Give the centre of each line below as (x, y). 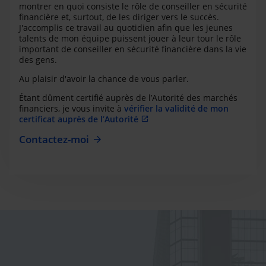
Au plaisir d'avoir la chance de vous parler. (104, 78)
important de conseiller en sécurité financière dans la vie (133, 49)
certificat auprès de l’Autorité (79, 119)
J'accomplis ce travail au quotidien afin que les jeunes (126, 27)
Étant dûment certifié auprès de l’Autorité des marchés (128, 97)
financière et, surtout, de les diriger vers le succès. (119, 17)
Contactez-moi (54, 139)
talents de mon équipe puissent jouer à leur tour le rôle (130, 38)
